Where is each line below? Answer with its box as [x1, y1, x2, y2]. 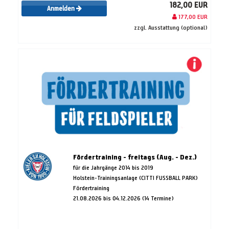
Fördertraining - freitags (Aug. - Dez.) [73, 152, 197, 162]
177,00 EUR [177, 12, 208, 20]
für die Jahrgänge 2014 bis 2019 [73, 163, 153, 171]
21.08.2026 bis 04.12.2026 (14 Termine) [73, 194, 174, 202]
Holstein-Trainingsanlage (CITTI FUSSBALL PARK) [73, 173, 198, 181]
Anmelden [47, 5, 76, 13]
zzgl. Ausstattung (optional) [134, 23, 208, 31]
